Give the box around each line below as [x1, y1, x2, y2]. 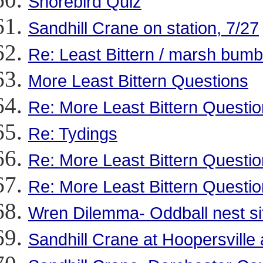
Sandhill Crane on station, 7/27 [28, 18, 259, 38]
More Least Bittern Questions [28, 71, 248, 90]
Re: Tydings [28, 124, 117, 143]
